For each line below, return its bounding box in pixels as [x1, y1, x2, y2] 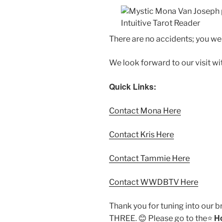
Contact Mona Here [109, 106, 181, 115]
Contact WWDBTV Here [109, 177, 198, 187]
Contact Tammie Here [109, 153, 190, 163]
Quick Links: [109, 80, 156, 92]
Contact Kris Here [109, 129, 174, 139]
